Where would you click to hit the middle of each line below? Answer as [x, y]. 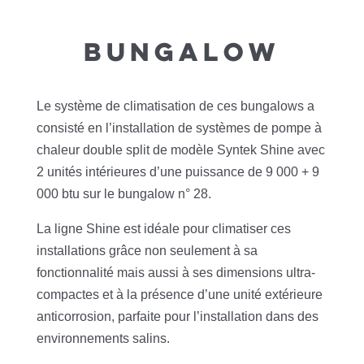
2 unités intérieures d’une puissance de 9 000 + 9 [178, 172]
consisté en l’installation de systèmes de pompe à [179, 128]
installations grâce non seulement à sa [147, 251]
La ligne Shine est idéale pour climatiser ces [163, 229]
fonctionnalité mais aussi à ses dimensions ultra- [175, 273]
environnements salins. [103, 339]
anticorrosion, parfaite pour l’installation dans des [177, 317]
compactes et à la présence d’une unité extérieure [179, 295]
